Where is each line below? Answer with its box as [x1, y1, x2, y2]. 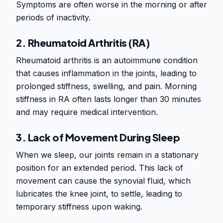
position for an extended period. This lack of [16, 163, 183, 173]
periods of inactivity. [16, 12, 91, 23]
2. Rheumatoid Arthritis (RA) [16, 36, 149, 49]
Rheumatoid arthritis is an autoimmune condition [16, 55, 198, 66]
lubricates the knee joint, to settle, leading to [16, 189, 182, 199]
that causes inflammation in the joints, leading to [16, 68, 197, 79]
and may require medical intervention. [16, 107, 158, 117]
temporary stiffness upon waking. [16, 202, 142, 212]
